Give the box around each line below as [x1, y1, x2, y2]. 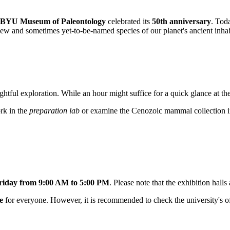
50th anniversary [152, 17, 211, 26]
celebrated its [106, 17, 152, 26]
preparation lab [29, 106, 80, 116]
